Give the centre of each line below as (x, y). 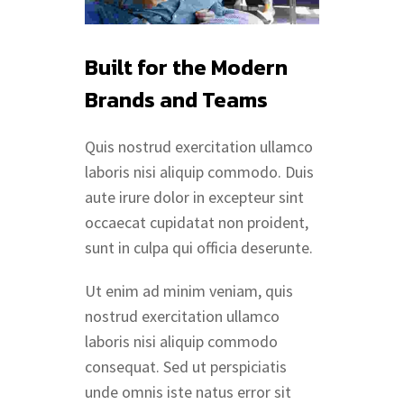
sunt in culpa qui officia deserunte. (199, 248)
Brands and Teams (176, 100)
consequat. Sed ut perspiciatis (186, 367)
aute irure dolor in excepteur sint (194, 197)
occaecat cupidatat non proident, (197, 223)
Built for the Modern (186, 68)
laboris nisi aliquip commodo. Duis (199, 172)
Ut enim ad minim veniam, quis (189, 291)
